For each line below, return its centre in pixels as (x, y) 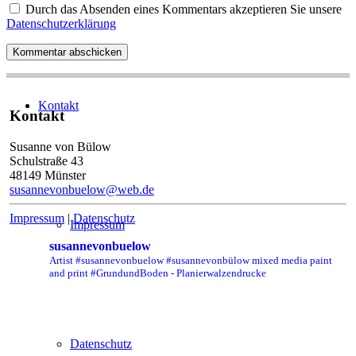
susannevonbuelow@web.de (82, 190)
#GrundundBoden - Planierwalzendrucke (178, 273)
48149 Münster (48, 176)
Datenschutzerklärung (61, 23)
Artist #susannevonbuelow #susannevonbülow (149, 261)
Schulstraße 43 (46, 161)
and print (70, 273)
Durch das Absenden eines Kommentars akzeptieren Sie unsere (184, 9)
